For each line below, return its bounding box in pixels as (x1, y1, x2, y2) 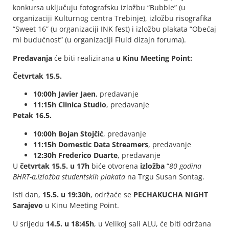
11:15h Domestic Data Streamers (33, 139, 148, 149)
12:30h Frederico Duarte (33, 150, 118, 160)
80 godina (169, 161, 201, 171)
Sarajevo (13, 200, 43, 211)
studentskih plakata (62, 171, 125, 181)
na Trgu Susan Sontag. (125, 171, 204, 181)
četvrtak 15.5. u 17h (20, 161, 89, 171)
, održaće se (90, 190, 133, 200)
